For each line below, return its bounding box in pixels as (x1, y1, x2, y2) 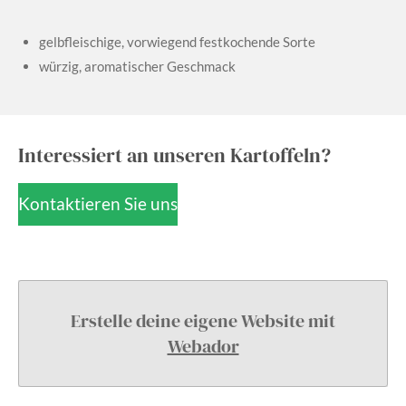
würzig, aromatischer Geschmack (38, 57, 236, 74)
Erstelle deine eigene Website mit (71, 307, 335, 333)
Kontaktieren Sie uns (18, 193, 178, 215)
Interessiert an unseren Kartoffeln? (18, 141, 331, 169)
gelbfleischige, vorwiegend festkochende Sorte (38, 33, 315, 50)
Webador (167, 333, 239, 359)
